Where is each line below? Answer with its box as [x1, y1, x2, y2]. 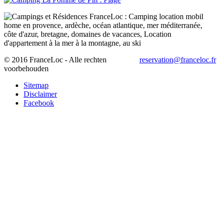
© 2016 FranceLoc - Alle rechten [4, 55, 107, 64]
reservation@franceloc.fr [139, 55, 216, 64]
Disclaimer [24, 89, 57, 98]
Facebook [24, 98, 54, 107]
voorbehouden [4, 64, 49, 73]
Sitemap [24, 81, 49, 89]
